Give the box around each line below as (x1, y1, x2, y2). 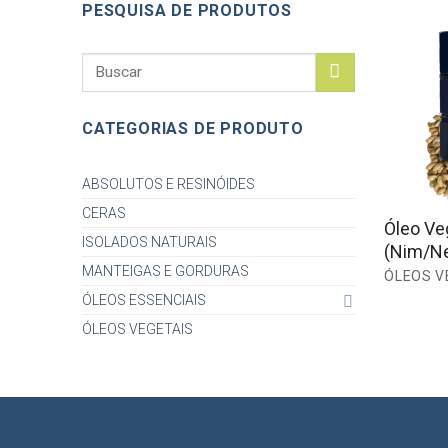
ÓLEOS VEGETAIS (82, 321, 193, 338)
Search (81, 54, 130, 72)
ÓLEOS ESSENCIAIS (82, 292, 206, 309)
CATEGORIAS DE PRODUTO (82, 118, 304, 138)
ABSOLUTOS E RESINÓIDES (82, 176, 255, 193)
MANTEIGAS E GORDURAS (82, 263, 249, 280)
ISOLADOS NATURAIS (82, 234, 217, 251)
